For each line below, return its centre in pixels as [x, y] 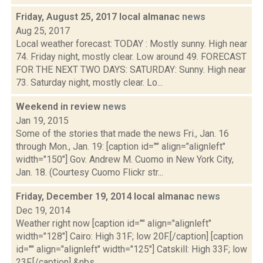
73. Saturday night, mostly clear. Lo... [89, 82]
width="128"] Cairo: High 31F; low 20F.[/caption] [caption [129, 236]
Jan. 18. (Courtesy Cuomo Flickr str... [90, 172]
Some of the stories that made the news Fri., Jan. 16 [122, 134]
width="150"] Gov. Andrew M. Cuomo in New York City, [125, 159]
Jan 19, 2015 [42, 121]
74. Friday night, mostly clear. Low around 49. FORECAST [131, 57]
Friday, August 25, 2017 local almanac [99, 17]
